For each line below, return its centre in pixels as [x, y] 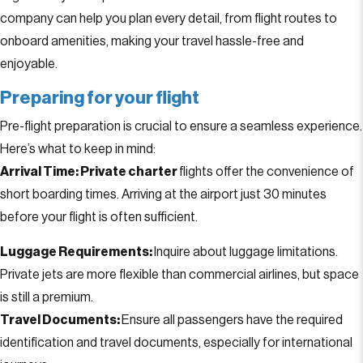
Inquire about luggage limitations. [246, 252]
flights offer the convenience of [267, 172]
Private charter [130, 172]
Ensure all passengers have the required [232, 320]
